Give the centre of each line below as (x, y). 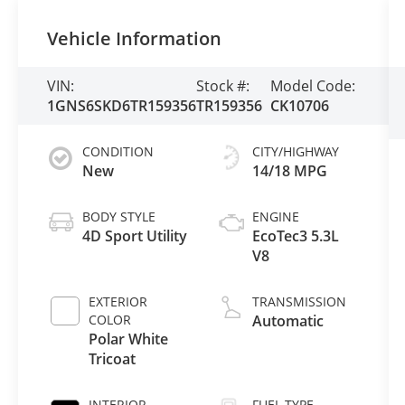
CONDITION (118, 151)
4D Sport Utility (135, 235)
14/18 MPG (289, 170)
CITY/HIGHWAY (295, 151)
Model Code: (313, 86)
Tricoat (113, 358)
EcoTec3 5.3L (295, 235)
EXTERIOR (118, 301)
